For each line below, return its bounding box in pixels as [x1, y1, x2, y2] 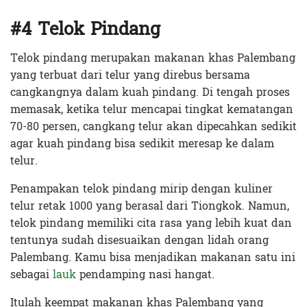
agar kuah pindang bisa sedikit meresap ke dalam [10, 134, 274, 154]
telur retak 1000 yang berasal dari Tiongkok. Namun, [10, 196, 289, 217]
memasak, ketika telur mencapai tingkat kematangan [10, 99, 293, 120]
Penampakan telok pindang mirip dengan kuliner [10, 179, 273, 199]
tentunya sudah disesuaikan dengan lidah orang [10, 230, 269, 251]
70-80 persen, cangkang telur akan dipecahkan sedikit [10, 116, 297, 137]
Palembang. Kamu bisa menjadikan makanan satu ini [10, 247, 295, 268]
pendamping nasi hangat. [76, 265, 214, 285]
